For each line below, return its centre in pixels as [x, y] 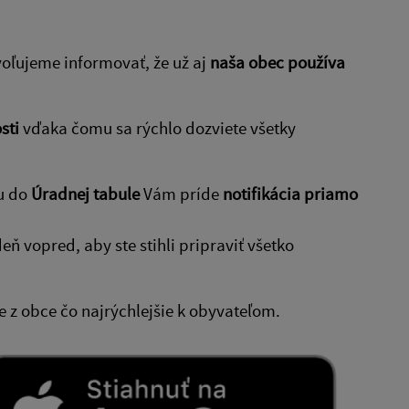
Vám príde [181, 193]
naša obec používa [278, 62]
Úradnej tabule [85, 193]
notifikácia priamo [290, 193]
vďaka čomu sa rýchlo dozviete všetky [157, 127]
